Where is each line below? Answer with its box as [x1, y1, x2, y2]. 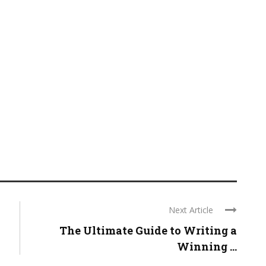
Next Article [169, 204, 213, 216]
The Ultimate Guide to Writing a [59, 223, 237, 237]
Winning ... [177, 239, 237, 254]
